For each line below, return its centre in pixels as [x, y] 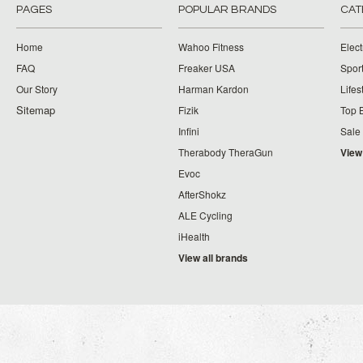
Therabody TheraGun [226, 152]
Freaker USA [207, 68]
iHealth [194, 236]
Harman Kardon [214, 89]
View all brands [213, 258]
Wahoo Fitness [211, 47]
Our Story [37, 89]
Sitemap [36, 110]
